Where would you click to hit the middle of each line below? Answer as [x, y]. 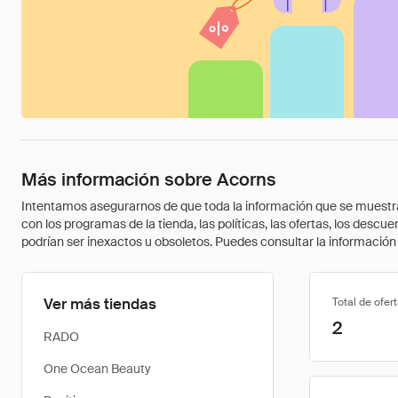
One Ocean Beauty [97, 369]
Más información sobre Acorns [149, 179]
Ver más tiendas [100, 304]
